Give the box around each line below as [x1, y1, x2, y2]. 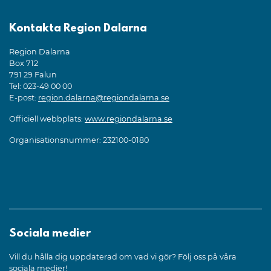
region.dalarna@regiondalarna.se [38, 93, 169, 102]
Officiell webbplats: [9, 114, 85, 123]
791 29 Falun [9, 70, 57, 79]
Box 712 [9, 58, 38, 68]
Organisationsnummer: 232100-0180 [9, 135, 149, 145]
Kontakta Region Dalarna [9, 22, 147, 35]
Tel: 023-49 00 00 [9, 81, 72, 91]
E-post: [9, 93, 38, 102]
